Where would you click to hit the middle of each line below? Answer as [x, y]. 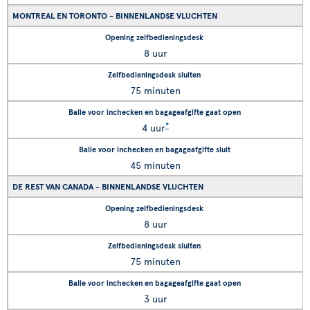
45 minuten [155, 165]
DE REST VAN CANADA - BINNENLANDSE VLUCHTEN [108, 186]
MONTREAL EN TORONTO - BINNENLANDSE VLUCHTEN [115, 15]
